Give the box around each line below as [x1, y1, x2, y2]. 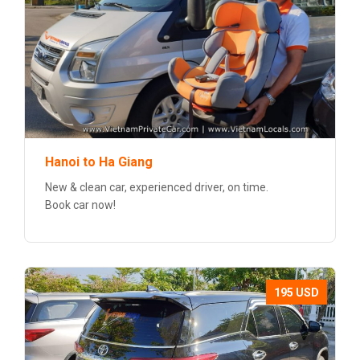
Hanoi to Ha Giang [45, 154, 153, 170]
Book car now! [45, 198, 116, 211]
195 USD [274, 286, 319, 299]
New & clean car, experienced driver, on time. [45, 181, 268, 194]
